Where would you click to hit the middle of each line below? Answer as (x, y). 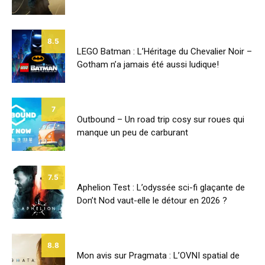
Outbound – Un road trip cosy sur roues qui (161, 119)
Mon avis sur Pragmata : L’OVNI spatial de (158, 255)
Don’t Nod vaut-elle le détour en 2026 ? (152, 200)
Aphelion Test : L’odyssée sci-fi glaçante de (161, 187)
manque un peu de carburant (132, 132)
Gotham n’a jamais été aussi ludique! (148, 64)
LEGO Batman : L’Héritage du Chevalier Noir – (164, 51)
